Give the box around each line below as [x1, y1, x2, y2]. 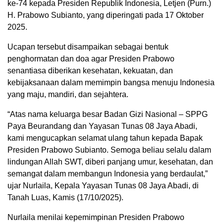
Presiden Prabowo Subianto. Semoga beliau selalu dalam [7, 145, 211, 154]
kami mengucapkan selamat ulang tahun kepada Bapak [7, 133, 203, 142]
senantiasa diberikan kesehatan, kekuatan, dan [7, 66, 173, 75]
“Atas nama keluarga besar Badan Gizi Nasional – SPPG [7, 110, 208, 118]
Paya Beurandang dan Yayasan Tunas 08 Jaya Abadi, [7, 121, 197, 130]
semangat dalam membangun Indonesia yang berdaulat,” [7, 169, 208, 178]
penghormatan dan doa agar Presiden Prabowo [7, 54, 174, 63]
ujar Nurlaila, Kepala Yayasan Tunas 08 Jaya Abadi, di [7, 181, 199, 190]
